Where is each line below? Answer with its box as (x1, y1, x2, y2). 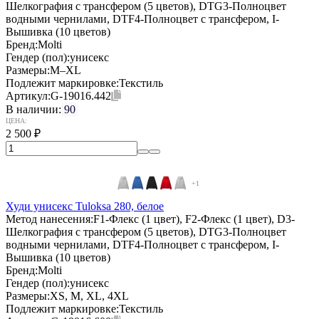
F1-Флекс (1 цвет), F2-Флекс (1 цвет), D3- (93, 212, 295, 225)
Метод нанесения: (6, 212, 93, 225)
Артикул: (6, 89, 51, 102)
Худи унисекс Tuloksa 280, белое (6, 199, 164, 212)
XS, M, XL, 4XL (50, 289, 129, 302)
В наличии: (6, 103, 61, 115)
